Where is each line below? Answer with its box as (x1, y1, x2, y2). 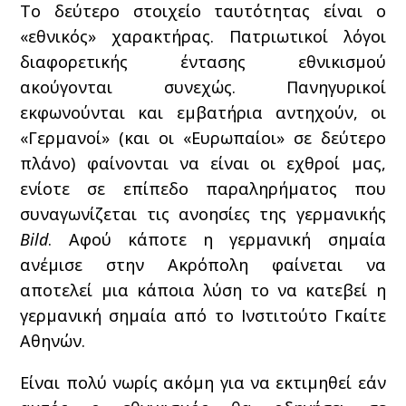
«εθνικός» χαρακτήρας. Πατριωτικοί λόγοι (20, 24, 386, 47)
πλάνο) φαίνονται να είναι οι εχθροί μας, (20, 151, 386, 174)
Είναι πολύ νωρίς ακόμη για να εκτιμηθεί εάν (20, 371, 386, 393)
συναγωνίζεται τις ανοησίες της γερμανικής (20, 202, 386, 225)
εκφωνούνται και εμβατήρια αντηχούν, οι (20, 101, 386, 123)
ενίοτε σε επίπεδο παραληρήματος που (20, 177, 386, 199)
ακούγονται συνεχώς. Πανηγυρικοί (20, 75, 386, 98)
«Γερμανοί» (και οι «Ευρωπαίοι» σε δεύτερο (20, 126, 386, 149)
